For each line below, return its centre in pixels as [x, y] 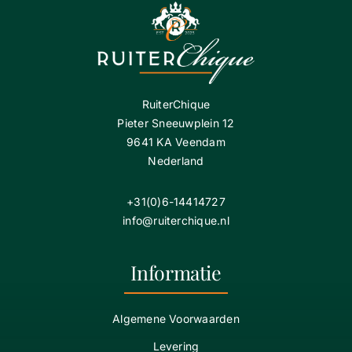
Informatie [176, 272]
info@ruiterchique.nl [176, 220]
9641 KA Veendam [176, 141]
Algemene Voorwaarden [176, 318]
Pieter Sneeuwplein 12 [176, 123]
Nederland [176, 160]
